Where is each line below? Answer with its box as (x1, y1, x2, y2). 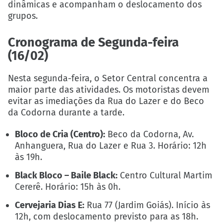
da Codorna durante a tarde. (8, 107, 124, 118)
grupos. (8, 10, 38, 21)
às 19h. (15, 151, 43, 163)
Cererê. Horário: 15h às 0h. (15, 181, 121, 193)
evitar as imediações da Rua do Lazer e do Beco (8, 95, 204, 107)
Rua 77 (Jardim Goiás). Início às (84, 200, 211, 211)
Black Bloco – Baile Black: (15, 170, 118, 181)
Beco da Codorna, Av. (105, 128, 194, 140)
